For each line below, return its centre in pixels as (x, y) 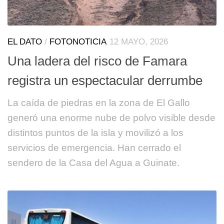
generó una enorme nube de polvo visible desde (111, 117)
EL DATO (25, 41)
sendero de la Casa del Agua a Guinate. (93, 162)
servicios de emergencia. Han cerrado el (94, 147)
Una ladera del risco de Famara (97, 61)
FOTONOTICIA (78, 41)
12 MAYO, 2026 (139, 41)
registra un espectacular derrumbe (105, 80)
